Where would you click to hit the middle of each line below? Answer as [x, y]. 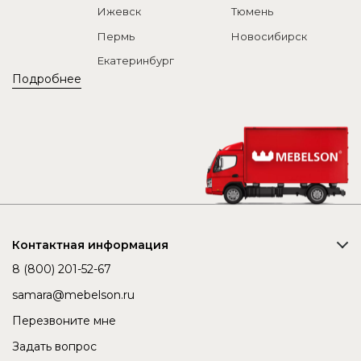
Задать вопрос [54, 346]
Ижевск [119, 12]
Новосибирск [269, 36]
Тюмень [252, 12]
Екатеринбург [135, 61]
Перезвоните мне [64, 320]
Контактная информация [90, 245]
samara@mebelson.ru [73, 295]
